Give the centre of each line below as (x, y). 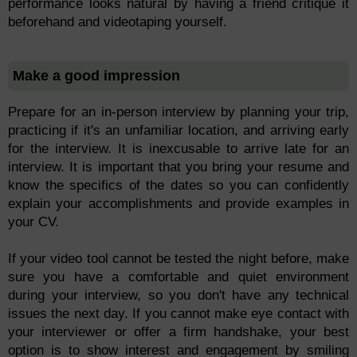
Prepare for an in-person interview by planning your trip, (178, 112)
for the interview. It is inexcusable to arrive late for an (178, 149)
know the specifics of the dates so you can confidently (178, 186)
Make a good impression (96, 76)
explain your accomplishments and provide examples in (178, 204)
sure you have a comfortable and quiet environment (178, 277)
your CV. (33, 222)
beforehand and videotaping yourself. (118, 22)
